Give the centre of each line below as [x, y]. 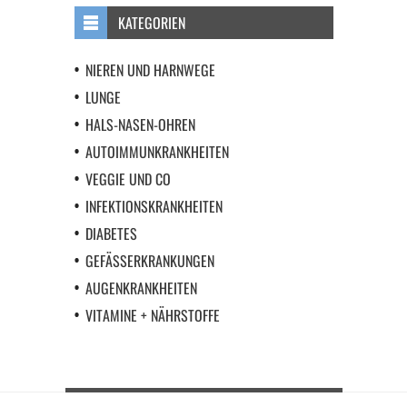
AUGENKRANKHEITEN [141, 288]
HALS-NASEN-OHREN [140, 124]
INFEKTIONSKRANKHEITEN [154, 206]
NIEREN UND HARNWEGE [150, 70]
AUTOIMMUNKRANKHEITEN [157, 152]
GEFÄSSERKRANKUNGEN [146, 261]
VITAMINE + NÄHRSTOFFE [152, 315]
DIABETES [111, 233]
